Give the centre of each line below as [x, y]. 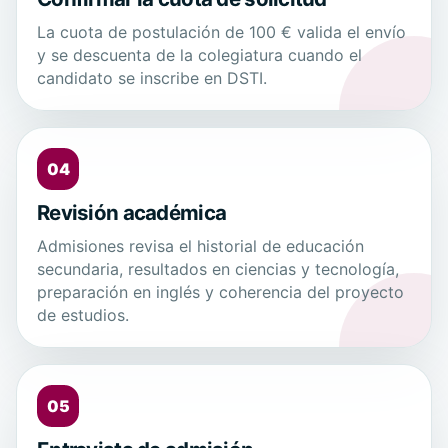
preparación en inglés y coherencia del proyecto [220, 292]
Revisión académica [132, 213]
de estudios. [83, 315]
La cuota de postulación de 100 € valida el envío [221, 32]
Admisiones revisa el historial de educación [200, 246]
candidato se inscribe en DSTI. [152, 78]
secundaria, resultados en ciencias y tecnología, [218, 269]
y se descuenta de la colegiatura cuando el [199, 55]
